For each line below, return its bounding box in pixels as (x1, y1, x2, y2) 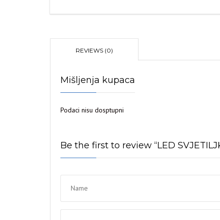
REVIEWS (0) (76, 47, 113, 54)
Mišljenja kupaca (60, 75, 135, 85)
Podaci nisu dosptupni (60, 106, 124, 114)
